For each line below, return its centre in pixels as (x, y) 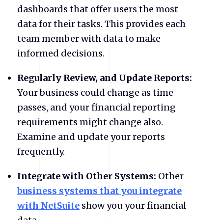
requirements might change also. (90, 122)
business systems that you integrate (99, 191)
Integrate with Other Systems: (88, 176)
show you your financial (133, 205)
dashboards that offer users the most (98, 9)
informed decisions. (61, 53)
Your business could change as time (95, 92)
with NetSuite (48, 205)
